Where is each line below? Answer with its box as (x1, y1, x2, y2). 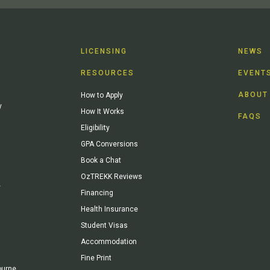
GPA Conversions (81, 139, 138, 148)
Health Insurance (81, 204, 138, 213)
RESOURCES (81, 68, 134, 77)
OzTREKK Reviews (81, 172, 142, 181)
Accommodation (81, 237, 137, 246)
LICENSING (81, 46, 127, 55)
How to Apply (81, 90, 123, 99)
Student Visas (81, 221, 128, 230)
